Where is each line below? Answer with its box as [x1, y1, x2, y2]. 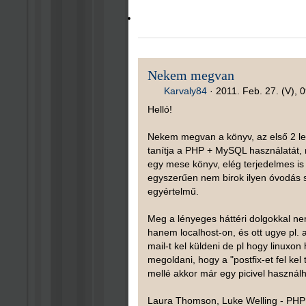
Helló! [147, 104, 172, 115]
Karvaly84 [163, 85, 207, 97]
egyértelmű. [147, 186, 199, 197]
